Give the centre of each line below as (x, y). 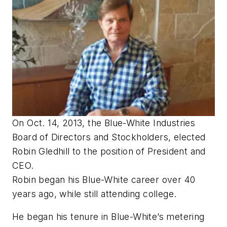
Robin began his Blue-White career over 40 (104, 179)
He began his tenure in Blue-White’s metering (108, 217)
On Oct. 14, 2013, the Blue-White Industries (104, 123)
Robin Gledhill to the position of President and (109, 151)
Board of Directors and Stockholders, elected (109, 137)
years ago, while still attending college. (94, 194)
